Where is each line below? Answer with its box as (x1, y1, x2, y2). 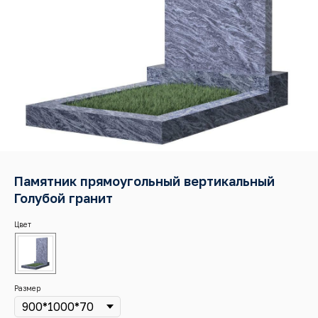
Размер (14, 283, 40, 292)
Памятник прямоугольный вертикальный (14, 172, 275, 189)
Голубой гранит (14, 190, 113, 206)
